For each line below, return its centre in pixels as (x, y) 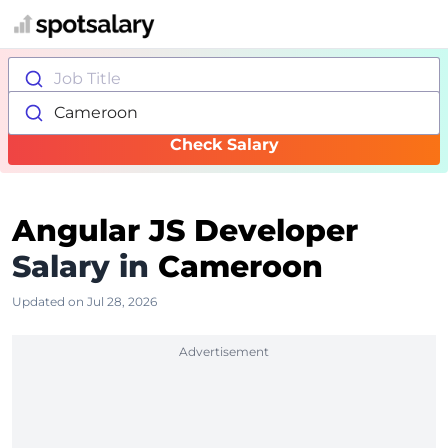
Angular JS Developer (185, 230)
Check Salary (224, 144)
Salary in (80, 266)
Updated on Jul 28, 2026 (84, 301)
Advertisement (224, 351)
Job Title (87, 78)
